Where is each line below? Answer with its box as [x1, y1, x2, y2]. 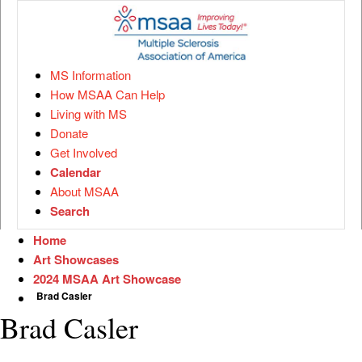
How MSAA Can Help [50, 86, 165, 103]
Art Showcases [33, 250, 119, 268]
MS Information [50, 66, 131, 83]
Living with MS [50, 105, 127, 122]
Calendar [50, 163, 101, 181]
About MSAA [50, 183, 119, 200]
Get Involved [50, 144, 117, 161]
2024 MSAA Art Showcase [33, 270, 181, 288]
